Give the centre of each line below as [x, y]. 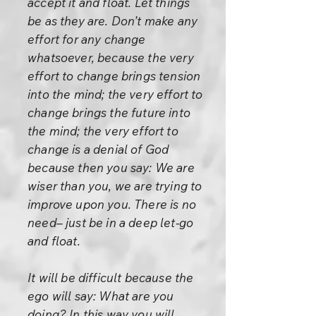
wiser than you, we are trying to [115, 186]
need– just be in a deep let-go [111, 223]
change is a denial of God [98, 149]
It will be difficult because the [111, 278]
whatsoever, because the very [111, 57]
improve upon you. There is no [112, 204]
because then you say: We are [111, 168]
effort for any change [87, 39]
